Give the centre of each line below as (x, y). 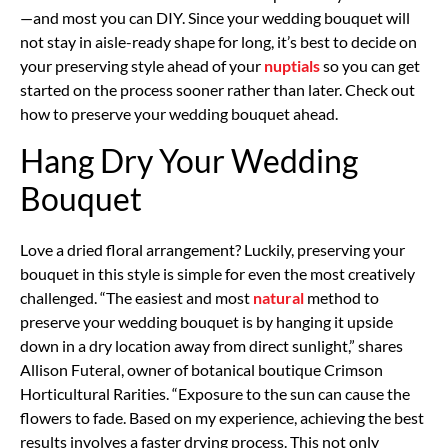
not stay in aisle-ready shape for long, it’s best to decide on (218, 41)
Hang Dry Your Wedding (189, 160)
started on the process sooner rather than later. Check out (217, 89)
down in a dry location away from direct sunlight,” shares (211, 345)
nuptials (292, 65)
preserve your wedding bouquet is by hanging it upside (206, 321)
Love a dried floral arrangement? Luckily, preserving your (212, 249)
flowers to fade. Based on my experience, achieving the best (222, 417)
